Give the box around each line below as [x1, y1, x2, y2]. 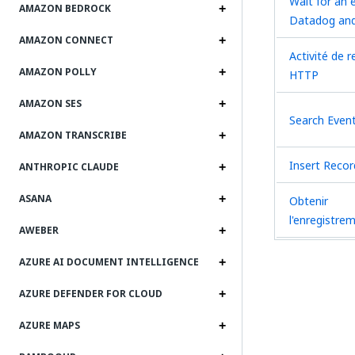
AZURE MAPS [19, 319, 80, 333]
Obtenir [289, 193, 328, 209]
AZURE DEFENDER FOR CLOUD [19, 287, 162, 301]
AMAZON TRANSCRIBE [19, 128, 127, 143]
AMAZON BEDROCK [19, 2, 111, 16]
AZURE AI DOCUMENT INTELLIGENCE [19, 255, 199, 269]
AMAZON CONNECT [19, 33, 113, 48]
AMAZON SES [19, 97, 82, 111]
